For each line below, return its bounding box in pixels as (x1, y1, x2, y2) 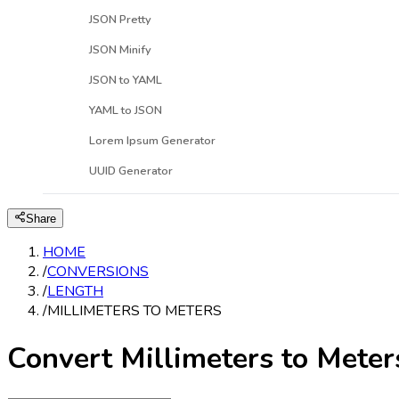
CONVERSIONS (47, 261, 149, 281)
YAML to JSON (89, 102, 162, 118)
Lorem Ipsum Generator (89, 132, 216, 149)
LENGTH (47, 281, 103, 301)
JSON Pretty (89, 11, 151, 28)
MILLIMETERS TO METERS (47, 300, 222, 321)
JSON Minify (89, 41, 151, 58)
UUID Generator (89, 162, 173, 179)
